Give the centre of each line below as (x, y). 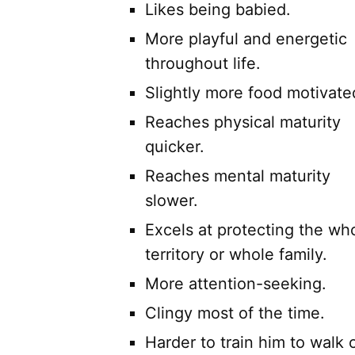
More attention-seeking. (236, 284)
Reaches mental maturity (238, 176)
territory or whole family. (236, 255)
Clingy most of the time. (235, 313)
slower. (172, 201)
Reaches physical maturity (243, 122)
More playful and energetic (246, 39)
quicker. (175, 147)
